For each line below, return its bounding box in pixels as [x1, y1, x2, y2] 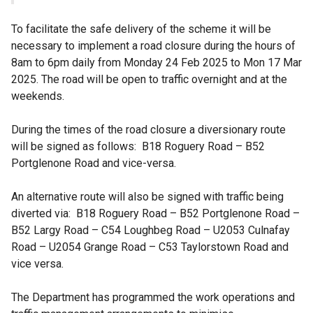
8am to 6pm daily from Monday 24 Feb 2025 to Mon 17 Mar [11, 55, 302, 69]
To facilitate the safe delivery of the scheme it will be [11, 22, 271, 36]
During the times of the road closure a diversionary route [11, 122, 286, 136]
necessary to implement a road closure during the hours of [11, 38, 296, 52]
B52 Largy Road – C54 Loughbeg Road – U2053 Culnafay [11, 223, 290, 237]
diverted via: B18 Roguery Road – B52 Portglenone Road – [11, 206, 300, 220]
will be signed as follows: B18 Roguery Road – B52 [11, 139, 265, 153]
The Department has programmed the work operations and [11, 290, 295, 304]
